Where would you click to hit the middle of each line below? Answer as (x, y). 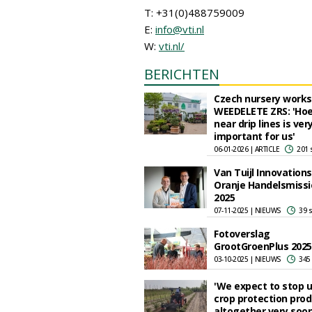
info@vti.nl (180, 29)
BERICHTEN (182, 74)
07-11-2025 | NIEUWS (248, 210)
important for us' (255, 136)
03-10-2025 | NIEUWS (248, 259)
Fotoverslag (242, 234)
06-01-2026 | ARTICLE (247, 149)
